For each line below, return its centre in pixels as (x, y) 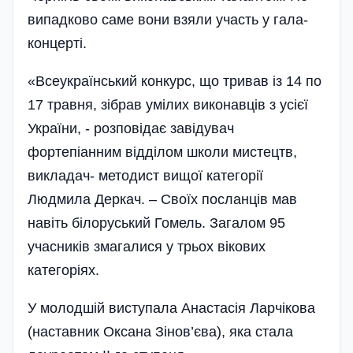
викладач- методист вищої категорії (145, 175)
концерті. (57, 43)
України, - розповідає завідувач (131, 128)
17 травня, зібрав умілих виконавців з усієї (168, 104)
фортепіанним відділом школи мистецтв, (162, 152)
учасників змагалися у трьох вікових (150, 246)
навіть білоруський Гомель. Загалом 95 (156, 223)
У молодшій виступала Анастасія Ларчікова (171, 308)
